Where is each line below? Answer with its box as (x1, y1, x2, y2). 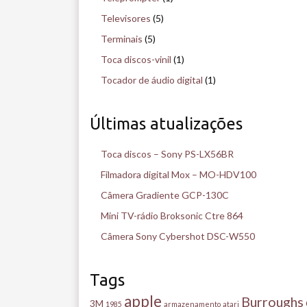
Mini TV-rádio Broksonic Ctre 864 (101, 209, 243, 221)
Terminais (101, 32, 143, 45)
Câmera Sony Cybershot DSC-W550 (101, 230, 255, 242)
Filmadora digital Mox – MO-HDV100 (101, 168, 256, 180)
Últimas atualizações (90, 114, 243, 133)
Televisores (101, 12, 151, 24)
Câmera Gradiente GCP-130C (101, 188, 229, 201)
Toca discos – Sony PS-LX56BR (101, 147, 234, 160)
